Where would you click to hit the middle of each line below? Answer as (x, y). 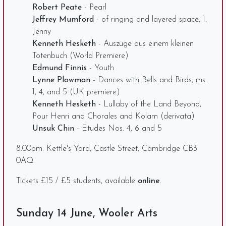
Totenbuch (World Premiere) (80, 56)
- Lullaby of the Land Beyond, (149, 104)
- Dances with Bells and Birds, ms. (149, 80)
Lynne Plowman (61, 80)
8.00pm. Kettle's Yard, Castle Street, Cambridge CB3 (107, 149)
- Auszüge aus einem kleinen (145, 44)
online (149, 181)
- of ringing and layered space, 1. (150, 19)
